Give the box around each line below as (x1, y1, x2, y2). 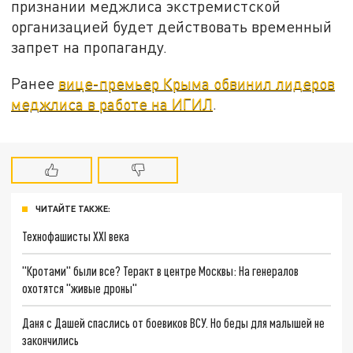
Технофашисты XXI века (22, 229, 130, 244)
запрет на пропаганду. (11, 37, 168, 56)
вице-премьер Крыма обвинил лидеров (58, 73, 336, 92)
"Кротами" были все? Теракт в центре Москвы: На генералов (22, 262, 299, 278)
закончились (22, 332, 80, 347)
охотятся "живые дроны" (22, 280, 138, 295)
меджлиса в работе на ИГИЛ (11, 94, 214, 113)
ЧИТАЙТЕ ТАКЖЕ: (35, 203, 110, 214)
